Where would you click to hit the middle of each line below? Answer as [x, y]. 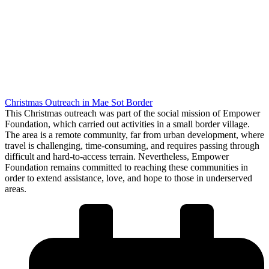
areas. [16, 189]
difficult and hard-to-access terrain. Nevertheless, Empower [117, 156]
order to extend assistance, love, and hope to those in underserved [128, 178]
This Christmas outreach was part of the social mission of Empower [132, 113]
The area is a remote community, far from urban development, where [134, 134]
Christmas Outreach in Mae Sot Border [79, 102]
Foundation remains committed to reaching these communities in [126, 167]
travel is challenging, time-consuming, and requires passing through [132, 145]
